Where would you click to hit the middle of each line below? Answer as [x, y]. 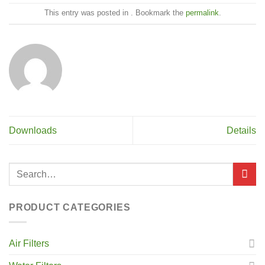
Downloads [33, 130]
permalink [202, 13]
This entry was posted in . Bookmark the [115, 13]
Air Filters [29, 243]
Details [241, 130]
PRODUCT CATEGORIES [70, 208]
